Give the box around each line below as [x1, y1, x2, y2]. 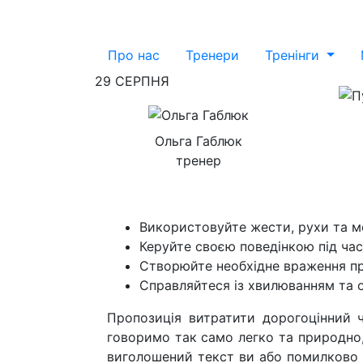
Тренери [186, 47, 239, 63]
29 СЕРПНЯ [95, 73, 169, 89]
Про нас [108, 47, 160, 63]
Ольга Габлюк [154, 132, 242, 149]
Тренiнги [265, 47, 323, 63]
